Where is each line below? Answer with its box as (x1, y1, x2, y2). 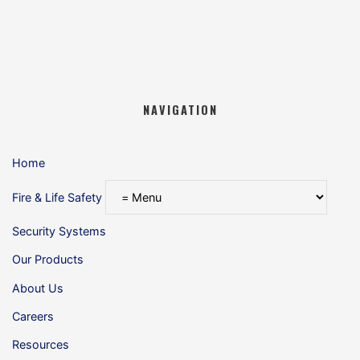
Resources (12, 337, 70, 351)
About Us (12, 280, 64, 295)
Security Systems (12, 224, 107, 239)
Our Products (12, 252, 84, 267)
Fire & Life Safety (12, 190, 103, 205)
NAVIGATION (142, 101, 218, 119)
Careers (12, 309, 55, 323)
